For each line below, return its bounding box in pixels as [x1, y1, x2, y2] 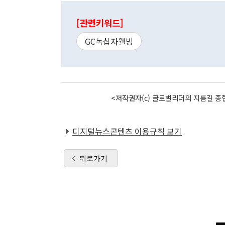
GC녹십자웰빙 [85, 35, 133, 47]
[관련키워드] [76, 17, 124, 29]
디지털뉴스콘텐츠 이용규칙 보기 [72, 125, 182, 137]
